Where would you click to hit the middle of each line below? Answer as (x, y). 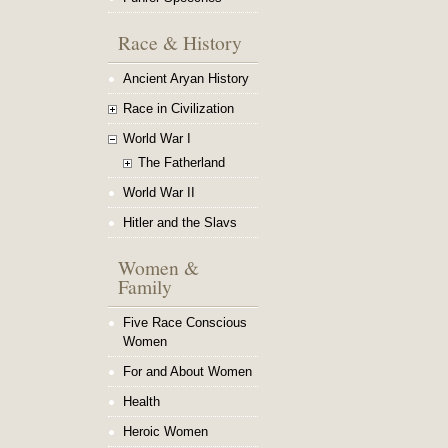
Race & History (180, 42)
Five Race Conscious (185, 322)
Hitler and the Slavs (180, 222)
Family (145, 286)
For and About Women (187, 371)
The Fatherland (181, 162)
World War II (159, 192)
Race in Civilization (178, 108)
